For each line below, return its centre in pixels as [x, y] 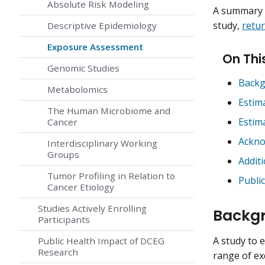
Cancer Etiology [81, 187]
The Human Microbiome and [109, 111]
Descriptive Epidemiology [102, 26]
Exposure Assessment [95, 47]
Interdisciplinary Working [102, 143]
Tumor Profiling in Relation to [111, 176]
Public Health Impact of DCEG [101, 241]
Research [58, 252]
